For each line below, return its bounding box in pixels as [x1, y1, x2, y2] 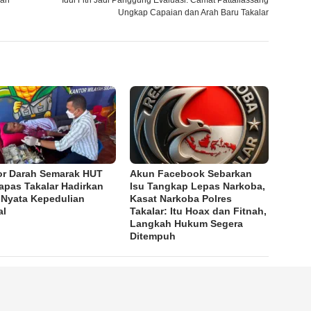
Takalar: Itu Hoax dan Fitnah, [130, 205, 267, 217]
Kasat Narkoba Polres [130, 193, 233, 205]
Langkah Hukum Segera [130, 218, 244, 230]
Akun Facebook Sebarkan [130, 168, 253, 180]
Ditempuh [130, 230, 176, 242]
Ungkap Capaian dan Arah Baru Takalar [118, 8, 269, 18]
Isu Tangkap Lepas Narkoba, [130, 180, 266, 192]
